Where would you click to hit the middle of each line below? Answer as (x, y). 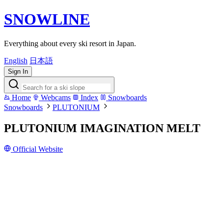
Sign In (18, 71)
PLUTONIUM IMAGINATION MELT (102, 128)
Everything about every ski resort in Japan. (70, 43)
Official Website (37, 149)
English (16, 60)
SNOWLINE (47, 19)
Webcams (55, 97)
